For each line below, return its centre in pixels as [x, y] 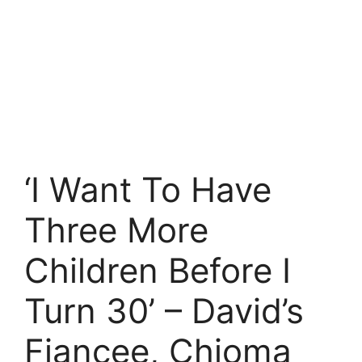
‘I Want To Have [148, 189]
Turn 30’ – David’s [164, 311]
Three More [116, 230]
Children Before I [158, 270]
